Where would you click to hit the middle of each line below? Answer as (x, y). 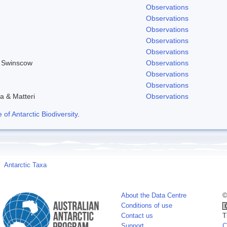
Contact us (137, 216)
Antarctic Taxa (25, 165)
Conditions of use (147, 205)
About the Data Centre (154, 195)
